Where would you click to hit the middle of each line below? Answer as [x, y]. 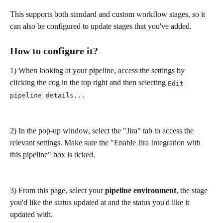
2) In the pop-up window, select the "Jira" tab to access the [103, 130]
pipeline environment [141, 191]
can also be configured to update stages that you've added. [102, 26]
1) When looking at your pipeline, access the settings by [98, 71]
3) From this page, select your [57, 191]
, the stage [193, 191]
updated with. [31, 215]
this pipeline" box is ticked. [53, 154]
